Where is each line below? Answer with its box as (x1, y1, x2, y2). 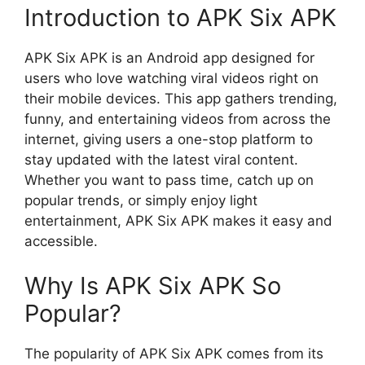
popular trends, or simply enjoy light (24, 191, 257, 209)
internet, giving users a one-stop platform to (24, 130, 313, 147)
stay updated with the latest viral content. (24, 151, 298, 168)
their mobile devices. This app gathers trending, (24, 90, 337, 107)
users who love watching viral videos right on (24, 69, 319, 86)
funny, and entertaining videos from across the (24, 110, 331, 127)
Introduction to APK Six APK (24, 2, 336, 32)
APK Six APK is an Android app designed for (24, 49, 314, 66)
